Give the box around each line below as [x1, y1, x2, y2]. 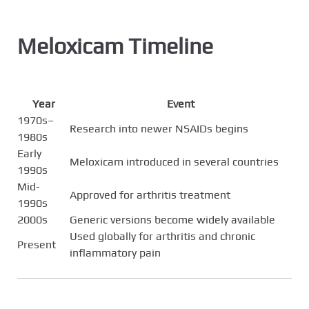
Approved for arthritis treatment [70, 188, 230, 202]
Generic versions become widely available [70, 213, 275, 227]
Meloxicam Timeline [17, 33, 213, 59]
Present [17, 238, 56, 252]
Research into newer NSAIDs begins [70, 122, 248, 136]
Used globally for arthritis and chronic [70, 230, 255, 243]
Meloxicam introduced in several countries [70, 155, 279, 169]
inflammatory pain [70, 246, 161, 260]
